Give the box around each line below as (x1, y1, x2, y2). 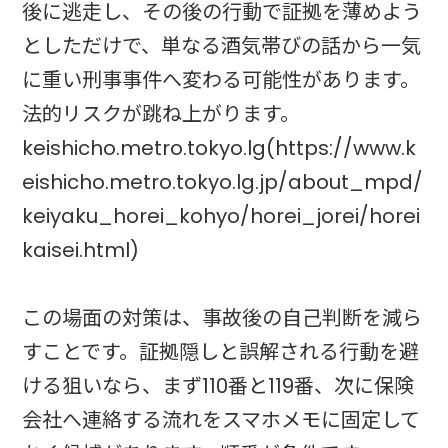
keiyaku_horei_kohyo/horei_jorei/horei (22, 201, 421, 230)
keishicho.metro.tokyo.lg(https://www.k (22, 133, 417, 162)
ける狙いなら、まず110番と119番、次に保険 (22, 371, 415, 400)
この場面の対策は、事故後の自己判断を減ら (22, 303, 423, 332)
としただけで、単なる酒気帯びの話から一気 (22, 31, 422, 60)
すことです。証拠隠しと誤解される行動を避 (22, 337, 420, 366)
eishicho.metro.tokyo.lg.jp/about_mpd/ (22, 167, 424, 196)
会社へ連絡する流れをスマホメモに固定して (22, 405, 421, 434)
